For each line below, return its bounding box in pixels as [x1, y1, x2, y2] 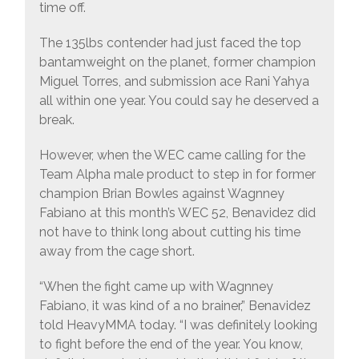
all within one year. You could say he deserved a [38, 93, 319, 109]
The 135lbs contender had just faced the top [38, 35, 301, 51]
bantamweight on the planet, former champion [38, 54, 316, 71]
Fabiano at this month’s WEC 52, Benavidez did [38, 205, 316, 221]
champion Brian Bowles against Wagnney [38, 186, 284, 202]
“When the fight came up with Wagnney [38, 279, 273, 295]
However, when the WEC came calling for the [38, 147, 305, 163]
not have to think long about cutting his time [38, 224, 301, 240]
